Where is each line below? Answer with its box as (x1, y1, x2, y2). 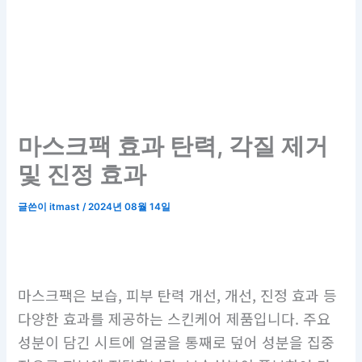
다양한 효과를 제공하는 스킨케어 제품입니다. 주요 (18, 308, 331, 330)
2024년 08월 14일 (88, 201, 171, 213)
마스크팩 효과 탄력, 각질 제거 (18, 132, 329, 161)
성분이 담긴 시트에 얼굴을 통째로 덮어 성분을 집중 (18, 331, 335, 353)
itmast (49, 201, 83, 213)
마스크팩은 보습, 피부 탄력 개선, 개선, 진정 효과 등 (18, 284, 338, 306)
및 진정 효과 (18, 160, 147, 189)
